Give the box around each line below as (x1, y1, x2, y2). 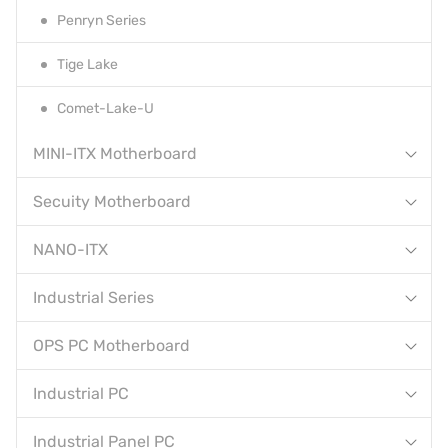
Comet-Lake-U (57, 100, 154, 118)
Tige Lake (57, 56, 118, 74)
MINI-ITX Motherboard (33, 144, 197, 164)
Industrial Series (33, 288, 154, 308)
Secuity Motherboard (33, 192, 191, 212)
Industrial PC (33, 384, 129, 404)
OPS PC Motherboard (33, 336, 190, 356)
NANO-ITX (33, 240, 108, 260)
